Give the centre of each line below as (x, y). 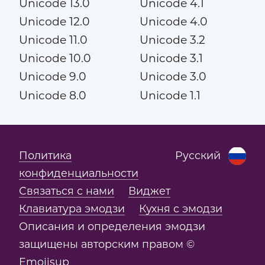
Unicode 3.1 (171, 59)
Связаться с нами (66, 191)
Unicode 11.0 (53, 40)
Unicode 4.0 (173, 22)
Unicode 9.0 (52, 77)
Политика (45, 156)
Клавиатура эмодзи (72, 209)
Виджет (149, 191)
